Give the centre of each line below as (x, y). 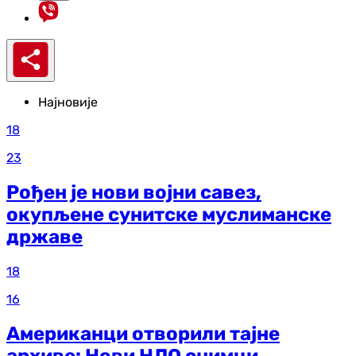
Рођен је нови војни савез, (134, 193)
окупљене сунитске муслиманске (169, 215)
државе (44, 237)
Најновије (68, 103)
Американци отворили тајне (143, 333)
